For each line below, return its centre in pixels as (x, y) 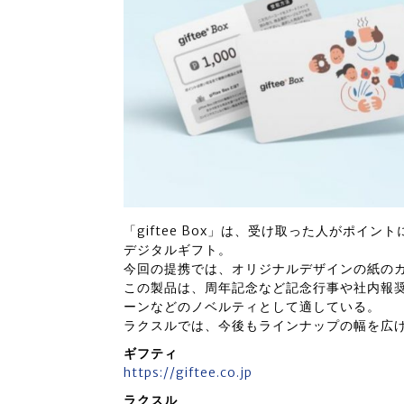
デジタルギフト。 (178, 250)
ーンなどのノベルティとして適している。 (252, 307)
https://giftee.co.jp (188, 373)
